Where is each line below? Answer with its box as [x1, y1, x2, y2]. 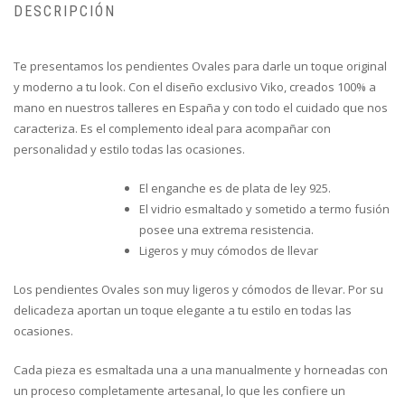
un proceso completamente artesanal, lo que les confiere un [14, 381, 345, 399]
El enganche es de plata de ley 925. [138, 180, 331, 197]
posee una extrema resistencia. [138, 221, 314, 239]
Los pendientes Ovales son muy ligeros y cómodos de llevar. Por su [14, 280, 383, 297]
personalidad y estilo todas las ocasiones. [14, 141, 245, 158]
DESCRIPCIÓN [14, 3, 116, 21]
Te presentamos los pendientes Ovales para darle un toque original [14, 58, 387, 75]
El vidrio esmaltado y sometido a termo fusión [138, 201, 390, 218]
